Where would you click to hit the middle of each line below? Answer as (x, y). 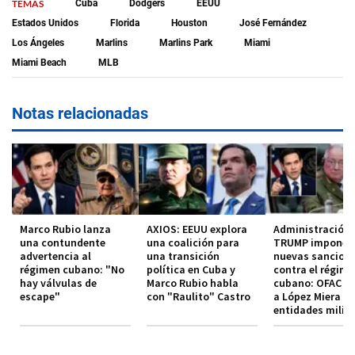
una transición (183, 256)
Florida (125, 23)
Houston (189, 23)
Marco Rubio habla (193, 282)
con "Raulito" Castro (198, 296)
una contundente (63, 242)
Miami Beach (39, 63)
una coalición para (193, 242)
